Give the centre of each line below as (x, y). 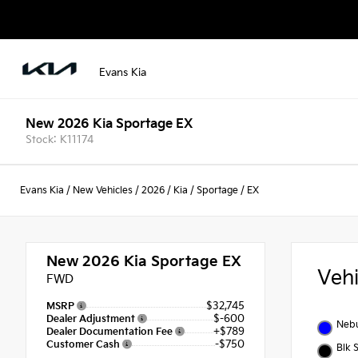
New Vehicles (103, 190)
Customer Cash (84, 344)
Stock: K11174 (60, 139)
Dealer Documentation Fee (111, 332)
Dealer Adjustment (92, 319)
